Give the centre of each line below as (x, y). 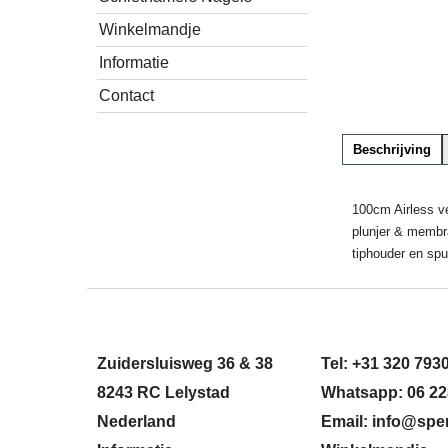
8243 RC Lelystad (163, 392)
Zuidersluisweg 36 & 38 (185, 363)
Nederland (136, 421)
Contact (126, 95)
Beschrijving (392, 150)
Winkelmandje (150, 29)
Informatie (134, 62)
